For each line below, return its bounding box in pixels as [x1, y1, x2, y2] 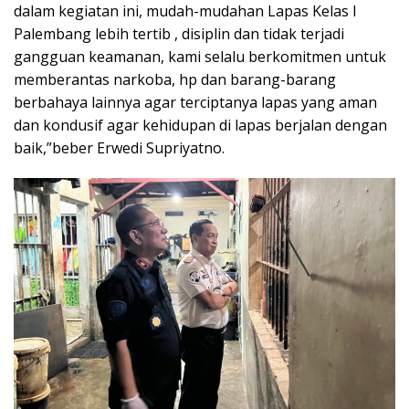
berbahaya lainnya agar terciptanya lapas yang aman [14, 92, 377, 113]
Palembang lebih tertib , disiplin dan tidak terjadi [14, 24, 344, 45]
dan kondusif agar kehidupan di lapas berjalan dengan [14, 115, 387, 136]
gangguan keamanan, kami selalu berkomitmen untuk [14, 47, 386, 68]
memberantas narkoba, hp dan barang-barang [14, 69, 336, 90]
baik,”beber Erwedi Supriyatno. [14, 138, 225, 159]
